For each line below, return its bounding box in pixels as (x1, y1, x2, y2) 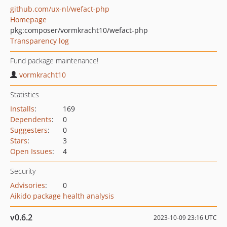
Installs (10, 104, 34, 113)
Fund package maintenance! (10, 56, 98, 65)
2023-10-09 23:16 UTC (154, 213, 217, 222)
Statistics (10, 90, 39, 99)
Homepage (10, 15, 47, 24)
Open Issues (10, 146, 52, 156)
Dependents (10, 115, 52, 124)
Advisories (10, 180, 45, 190)
